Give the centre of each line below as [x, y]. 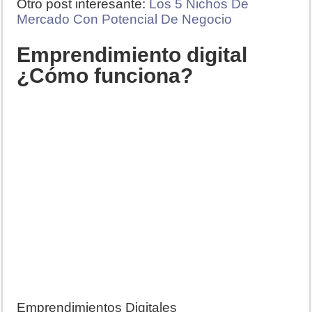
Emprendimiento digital [132, 54]
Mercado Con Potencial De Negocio [125, 19]
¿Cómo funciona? [105, 75]
